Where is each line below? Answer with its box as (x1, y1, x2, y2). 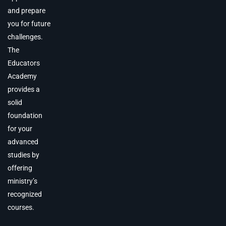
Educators (8, 59, 40, 68)
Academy (8, 72, 37, 81)
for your (8, 125, 32, 133)
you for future (8, 20, 50, 28)
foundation (8, 111, 42, 120)
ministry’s (8, 177, 37, 186)
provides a (8, 85, 40, 94)
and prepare (8, 7, 45, 15)
